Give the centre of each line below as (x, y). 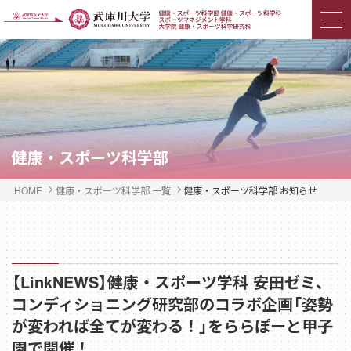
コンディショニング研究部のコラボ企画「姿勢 (172, 303)
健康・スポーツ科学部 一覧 (113, 190)
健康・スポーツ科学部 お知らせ (251, 190)
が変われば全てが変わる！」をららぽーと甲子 (172, 325)
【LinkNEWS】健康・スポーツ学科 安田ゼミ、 (172, 281)
